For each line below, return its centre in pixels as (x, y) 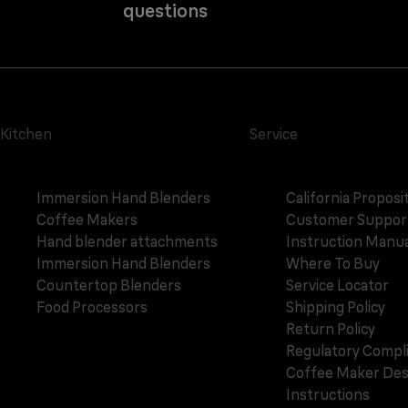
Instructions (327, 395)
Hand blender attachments (127, 242)
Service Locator (337, 286)
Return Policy (330, 329)
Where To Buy (332, 264)
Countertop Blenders (109, 286)
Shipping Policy (335, 307)
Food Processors (92, 307)
